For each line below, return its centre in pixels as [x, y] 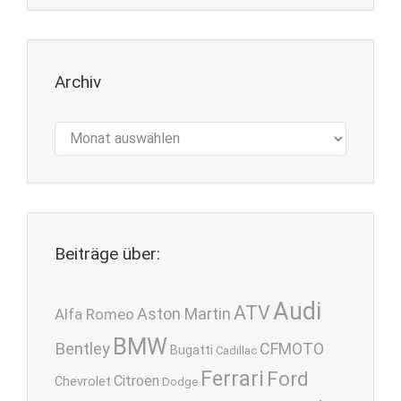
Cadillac [236, 351]
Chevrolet [83, 382]
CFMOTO [292, 349]
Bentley [82, 349]
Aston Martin [184, 314]
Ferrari [232, 379]
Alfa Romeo [94, 315]
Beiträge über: [107, 254]
